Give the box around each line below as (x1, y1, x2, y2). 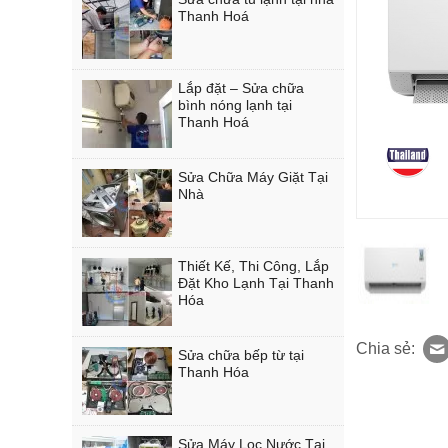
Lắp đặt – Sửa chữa (178, 80, 304, 96)
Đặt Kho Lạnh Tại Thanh (178, 275, 334, 291)
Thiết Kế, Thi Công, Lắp (178, 258, 329, 274)
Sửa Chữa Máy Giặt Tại (178, 169, 328, 185)
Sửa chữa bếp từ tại (178, 347, 304, 363)
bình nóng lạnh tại (178, 97, 292, 113)
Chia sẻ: (356, 339, 415, 357)
